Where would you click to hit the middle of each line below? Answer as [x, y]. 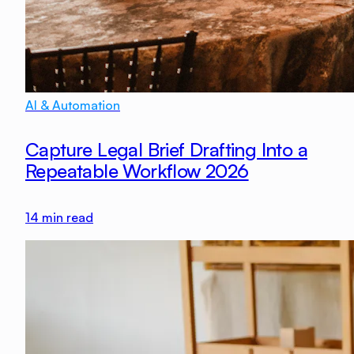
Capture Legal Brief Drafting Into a [166, 150]
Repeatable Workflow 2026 [137, 171]
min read [66, 218]
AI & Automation [73, 105]
